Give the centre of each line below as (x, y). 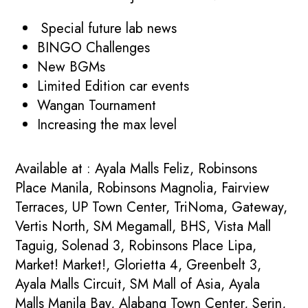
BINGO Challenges (94, 47)
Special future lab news (107, 28)
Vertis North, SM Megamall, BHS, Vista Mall (143, 226)
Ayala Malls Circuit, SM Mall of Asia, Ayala (138, 284)
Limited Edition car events (113, 86)
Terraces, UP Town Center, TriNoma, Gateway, (152, 207)
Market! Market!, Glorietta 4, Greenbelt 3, (139, 265)
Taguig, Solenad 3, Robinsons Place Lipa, (136, 245)
